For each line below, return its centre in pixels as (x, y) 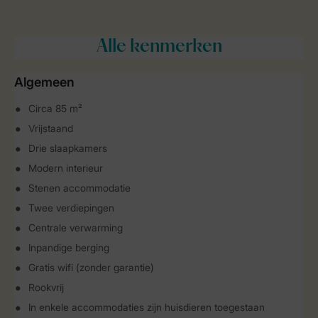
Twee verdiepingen (71, 208)
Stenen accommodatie (79, 188)
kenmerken (174, 47)
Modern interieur (66, 168)
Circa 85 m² (55, 108)
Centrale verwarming (76, 227)
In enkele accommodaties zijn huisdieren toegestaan (147, 307)
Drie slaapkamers (68, 148)
